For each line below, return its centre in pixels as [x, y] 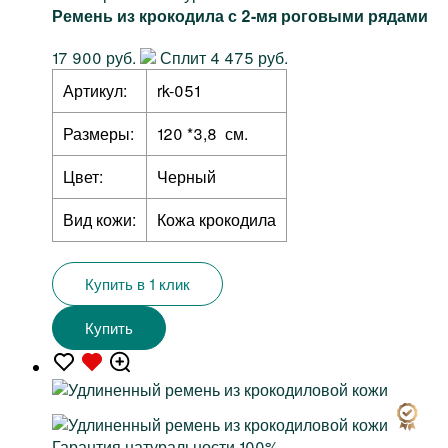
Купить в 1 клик [137, 284]
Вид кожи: [99, 220]
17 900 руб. [94, 58]
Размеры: [98, 134]
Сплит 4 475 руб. [222, 58]
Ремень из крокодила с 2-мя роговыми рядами [240, 16]
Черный [186, 177]
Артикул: [95, 91]
